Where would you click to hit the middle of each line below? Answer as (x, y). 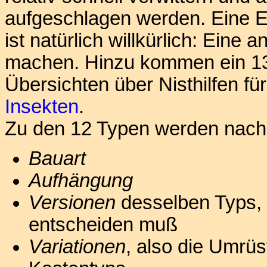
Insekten (42, 106)
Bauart (57, 159)
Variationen (77, 247)
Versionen (72, 203)
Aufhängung (81, 181)
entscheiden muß (103, 225)
